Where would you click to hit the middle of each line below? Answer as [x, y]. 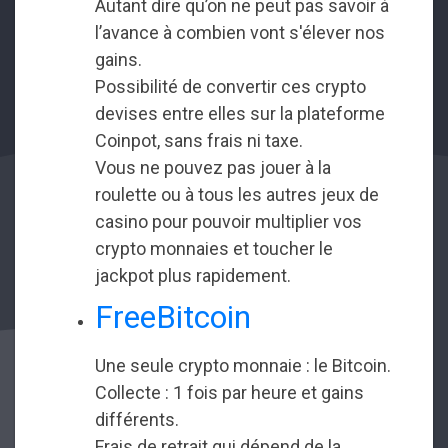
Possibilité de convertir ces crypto [230, 86]
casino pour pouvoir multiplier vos [228, 221]
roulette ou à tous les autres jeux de [237, 194]
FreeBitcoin [173, 317]
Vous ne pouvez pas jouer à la [213, 167]
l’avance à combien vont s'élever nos [240, 32]
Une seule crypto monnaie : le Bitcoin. [243, 366]
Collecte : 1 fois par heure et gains [229, 393]
